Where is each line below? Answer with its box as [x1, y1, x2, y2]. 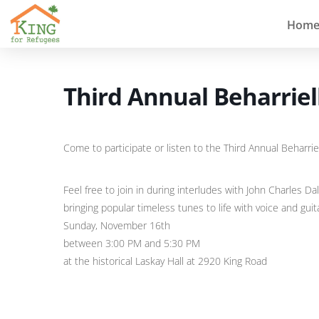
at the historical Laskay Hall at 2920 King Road [63, 254, 267, 268]
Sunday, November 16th [63, 219, 170, 232]
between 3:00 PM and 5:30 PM [63, 236, 200, 250]
